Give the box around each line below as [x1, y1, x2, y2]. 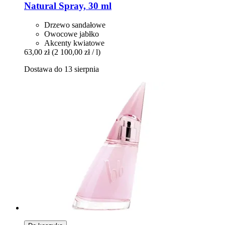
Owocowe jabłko [44, 30, 99, 39]
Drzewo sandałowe [44, 21, 105, 30]
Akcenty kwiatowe [44, 39, 104, 48]
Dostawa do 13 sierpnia [24, 65, 99, 74]
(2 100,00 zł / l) [52, 48, 100, 57]
